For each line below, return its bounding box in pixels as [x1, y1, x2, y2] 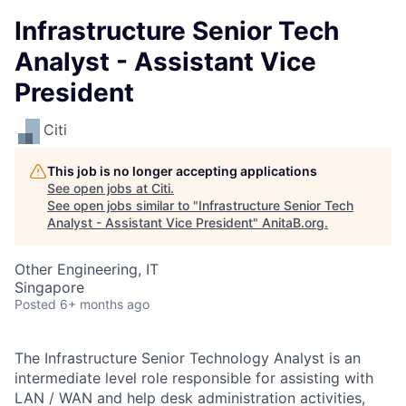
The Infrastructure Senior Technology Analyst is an [14, 349, 361, 367]
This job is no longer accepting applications [47, 163, 317, 179]
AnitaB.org [262, 215, 324, 230]
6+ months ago [60, 296, 150, 312]
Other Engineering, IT [14, 260, 159, 278]
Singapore [14, 278, 84, 296]
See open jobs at [47, 180, 151, 196]
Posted [14, 296, 56, 312]
